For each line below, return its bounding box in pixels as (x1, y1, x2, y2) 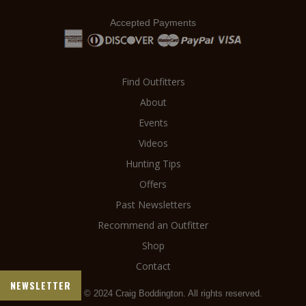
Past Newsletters (115, 198, 191, 212)
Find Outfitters (121, 75, 185, 89)
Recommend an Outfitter (98, 219, 208, 232)
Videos (138, 137, 168, 150)
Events (138, 116, 168, 130)
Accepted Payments (110, 17, 196, 28)
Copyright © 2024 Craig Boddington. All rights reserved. (44, 288, 262, 299)
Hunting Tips (125, 157, 181, 171)
